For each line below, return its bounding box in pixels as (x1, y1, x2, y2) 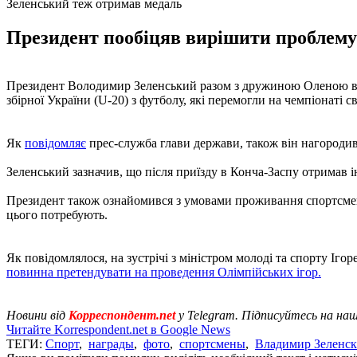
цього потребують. (6, 207, 108, 222)
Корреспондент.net (69, 308, 175, 322)
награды (88, 336, 134, 351)
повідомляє (25, 135, 86, 150)
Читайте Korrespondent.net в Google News (6, 322, 230, 336)
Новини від (6, 308, 69, 322)
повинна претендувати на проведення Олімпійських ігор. (6, 265, 321, 279)
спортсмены (179, 336, 245, 351)
